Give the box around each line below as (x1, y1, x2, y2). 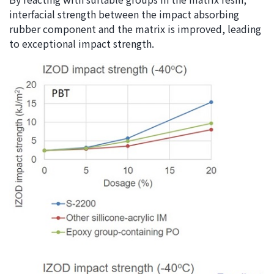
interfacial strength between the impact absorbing (9, 7, 239, 21)
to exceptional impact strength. (9, 36, 154, 51)
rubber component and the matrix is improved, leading (9, 21, 261, 36)
